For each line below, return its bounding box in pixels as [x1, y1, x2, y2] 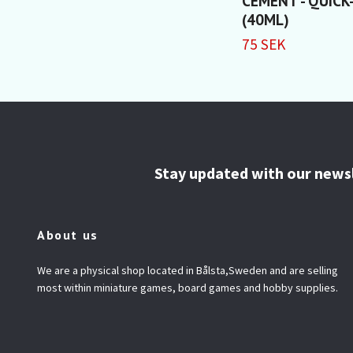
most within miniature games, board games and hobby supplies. [37, 281, 338, 295]
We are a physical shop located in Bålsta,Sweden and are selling [37, 263, 338, 278]
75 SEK [242, 34, 285, 54]
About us [37, 227, 98, 243]
